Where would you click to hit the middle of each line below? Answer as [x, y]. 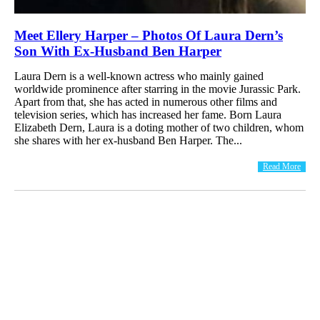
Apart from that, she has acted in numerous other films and [146, 101]
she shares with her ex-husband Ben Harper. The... [128, 140]
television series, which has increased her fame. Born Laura [148, 114]
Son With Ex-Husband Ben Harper [118, 51]
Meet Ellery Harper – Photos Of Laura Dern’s [149, 35]
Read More [282, 166]
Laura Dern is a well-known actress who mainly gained [139, 76]
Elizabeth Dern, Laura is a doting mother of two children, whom [159, 127]
